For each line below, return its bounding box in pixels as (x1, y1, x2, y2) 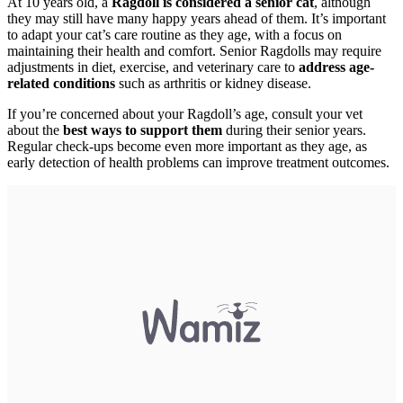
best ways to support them (63, 121, 222, 138)
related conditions (7, 75, 115, 91)
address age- (299, 58, 374, 75)
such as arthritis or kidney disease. (115, 75, 311, 91)
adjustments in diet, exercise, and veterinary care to (7, 58, 299, 75)
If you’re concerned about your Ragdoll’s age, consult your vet (7, 105, 363, 121)
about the (7, 121, 63, 138)
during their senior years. (222, 121, 366, 138)
